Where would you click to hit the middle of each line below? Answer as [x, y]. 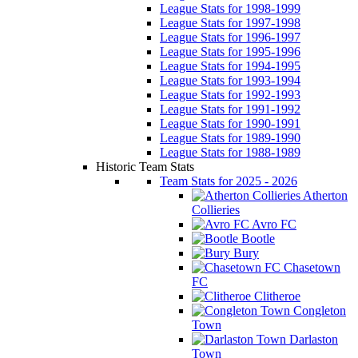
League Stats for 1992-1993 [230, 95]
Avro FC [273, 224]
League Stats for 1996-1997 [230, 37]
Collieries [216, 210]
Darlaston [312, 339]
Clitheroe [276, 296]
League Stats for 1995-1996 [230, 52]
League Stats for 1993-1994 [230, 80]
